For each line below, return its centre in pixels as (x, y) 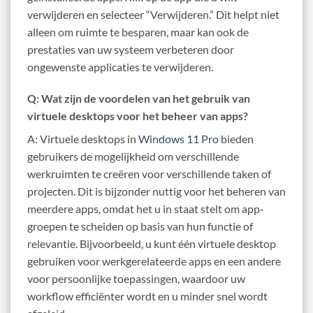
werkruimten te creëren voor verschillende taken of (149, 174)
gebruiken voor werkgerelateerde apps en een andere (154, 261)
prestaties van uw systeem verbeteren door (131, 49)
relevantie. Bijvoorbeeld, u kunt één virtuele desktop (152, 244)
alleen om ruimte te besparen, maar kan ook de (138, 31)
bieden (236, 139)
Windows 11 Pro (179, 139)
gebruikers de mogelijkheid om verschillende (133, 156)
